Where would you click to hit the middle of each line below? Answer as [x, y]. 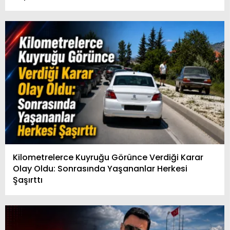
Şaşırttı [28, 180]
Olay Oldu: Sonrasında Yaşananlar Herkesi [100, 169]
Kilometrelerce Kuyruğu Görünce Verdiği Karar [108, 158]
